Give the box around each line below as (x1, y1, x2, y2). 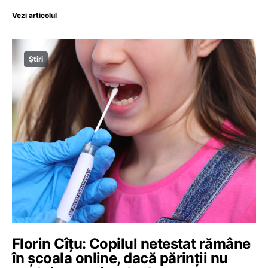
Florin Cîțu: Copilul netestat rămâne (12, 234, 251, 252)
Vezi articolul (12, 10, 57, 20)
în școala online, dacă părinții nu (12, 249, 228, 267)
